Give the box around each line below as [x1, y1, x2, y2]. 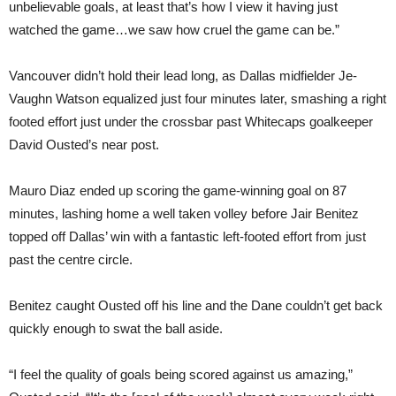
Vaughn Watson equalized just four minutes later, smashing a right [9, 91, 386, 106]
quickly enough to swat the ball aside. [9, 321, 223, 336]
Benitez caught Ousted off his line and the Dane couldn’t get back [9, 298, 383, 313]
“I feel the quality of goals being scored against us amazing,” [9, 367, 353, 382]
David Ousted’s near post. [9, 137, 159, 152]
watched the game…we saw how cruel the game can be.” [9, 22, 339, 37]
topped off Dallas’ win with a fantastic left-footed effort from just [9, 229, 366, 244]
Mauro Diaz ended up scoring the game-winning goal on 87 [9, 183, 346, 198]
